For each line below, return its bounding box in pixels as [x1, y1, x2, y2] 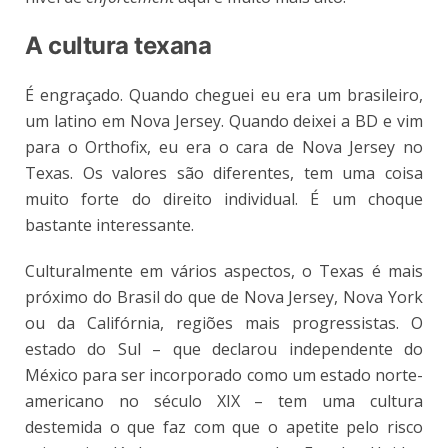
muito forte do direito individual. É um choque [25, 188, 423, 211]
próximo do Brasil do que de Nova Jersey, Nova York [25, 286, 423, 309]
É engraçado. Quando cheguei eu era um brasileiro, [25, 84, 423, 107]
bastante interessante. [25, 214, 194, 237]
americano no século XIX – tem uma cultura [25, 390, 423, 413]
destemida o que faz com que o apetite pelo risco [25, 416, 423, 439]
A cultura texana [25, 31, 212, 61]
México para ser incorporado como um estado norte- [25, 364, 423, 387]
